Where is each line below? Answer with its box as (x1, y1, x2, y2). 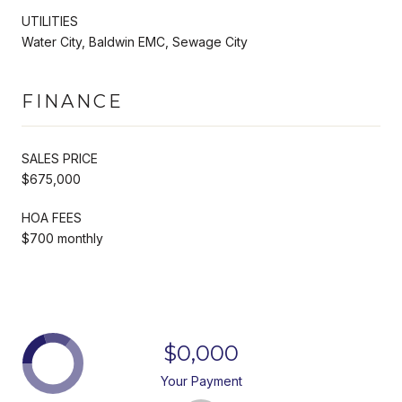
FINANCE (22, 90, 124, 112)
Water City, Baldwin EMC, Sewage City (22, 33, 248, 49)
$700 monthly (22, 230, 103, 246)
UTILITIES (22, 13, 78, 29)
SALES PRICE (22, 150, 98, 166)
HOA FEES (22, 209, 82, 225)
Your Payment (160, 372, 242, 389)
